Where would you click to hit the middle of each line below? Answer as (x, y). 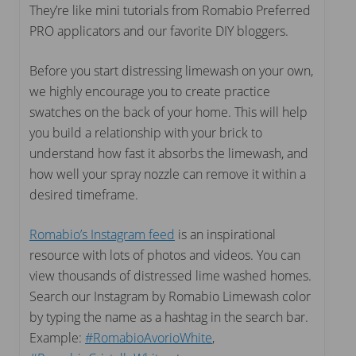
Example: (57, 337)
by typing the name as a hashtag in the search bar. (169, 317)
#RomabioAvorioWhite (149, 337)
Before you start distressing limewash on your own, (171, 70)
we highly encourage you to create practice (150, 91)
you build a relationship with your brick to (146, 132)
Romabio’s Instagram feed (102, 234)
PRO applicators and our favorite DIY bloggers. (159, 31)
